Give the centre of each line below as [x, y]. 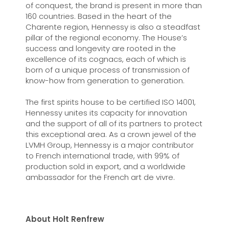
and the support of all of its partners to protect [114, 123]
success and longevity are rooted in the [100, 48]
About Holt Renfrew [65, 219]
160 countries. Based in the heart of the [98, 16]
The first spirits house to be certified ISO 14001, [110, 102]
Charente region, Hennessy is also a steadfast [113, 27]
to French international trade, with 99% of [102, 156]
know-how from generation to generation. [105, 81]
